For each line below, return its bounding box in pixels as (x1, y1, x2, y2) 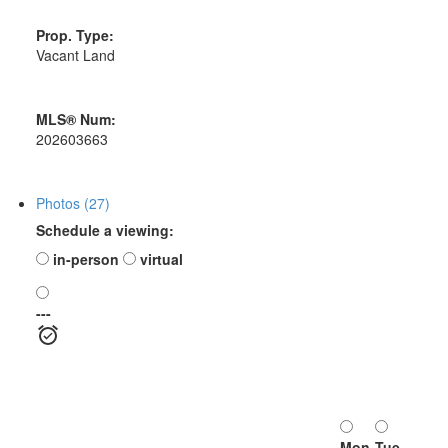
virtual (135, 249, 183, 270)
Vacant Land (35, 45, 115, 66)
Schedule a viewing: (35, 220, 174, 241)
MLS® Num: (35, 109, 116, 130)
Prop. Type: (35, 25, 114, 46)
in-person (48, 249, 119, 270)
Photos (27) (35, 193, 110, 214)
